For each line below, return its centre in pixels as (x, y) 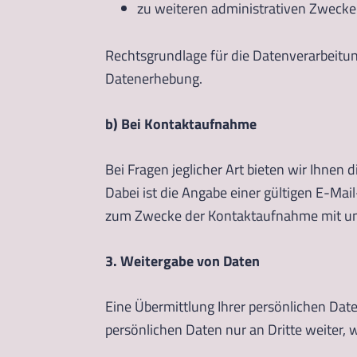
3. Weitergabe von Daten (182, 261)
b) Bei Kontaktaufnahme (181, 124)
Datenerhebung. (154, 78)
